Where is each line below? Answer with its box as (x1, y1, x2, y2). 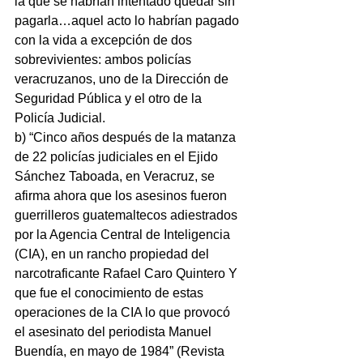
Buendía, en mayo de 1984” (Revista (15, 344, 228, 358)
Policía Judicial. (15, 111, 105, 125)
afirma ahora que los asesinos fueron (15, 189, 230, 203)
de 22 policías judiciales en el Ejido (15, 150, 221, 164)
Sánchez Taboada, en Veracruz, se (15, 169, 218, 183)
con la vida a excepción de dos (15, 33, 195, 47)
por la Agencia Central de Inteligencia (15, 228, 233, 241)
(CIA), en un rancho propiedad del (15, 247, 212, 261)
